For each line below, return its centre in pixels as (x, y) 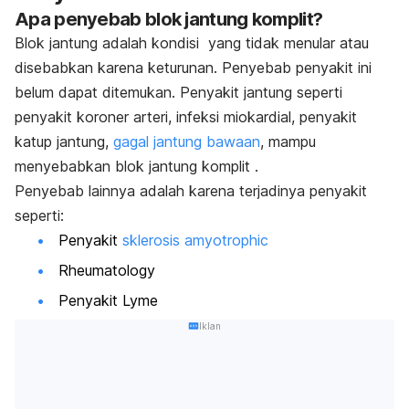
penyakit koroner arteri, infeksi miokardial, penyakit (186, 116)
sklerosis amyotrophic (195, 240)
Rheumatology (107, 271)
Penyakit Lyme (108, 301)
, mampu (288, 141)
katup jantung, (62, 141)
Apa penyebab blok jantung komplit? (169, 19)
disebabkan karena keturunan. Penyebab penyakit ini (193, 67)
